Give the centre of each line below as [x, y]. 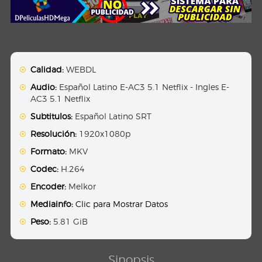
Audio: [44, 87]
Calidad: [47, 70]
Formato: [49, 151]
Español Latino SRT [112, 116]
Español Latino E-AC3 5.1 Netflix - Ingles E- [143, 87]
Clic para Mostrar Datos [122, 204]
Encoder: [49, 187]
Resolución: [54, 134]
